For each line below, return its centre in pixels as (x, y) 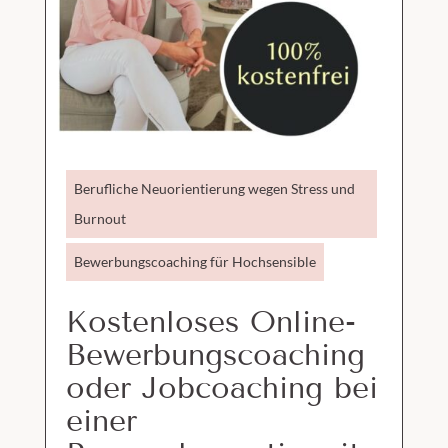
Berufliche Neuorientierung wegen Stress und (214, 188)
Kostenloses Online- (210, 321)
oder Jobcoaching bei (221, 387)
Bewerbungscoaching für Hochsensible (194, 261)
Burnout (99, 218)
